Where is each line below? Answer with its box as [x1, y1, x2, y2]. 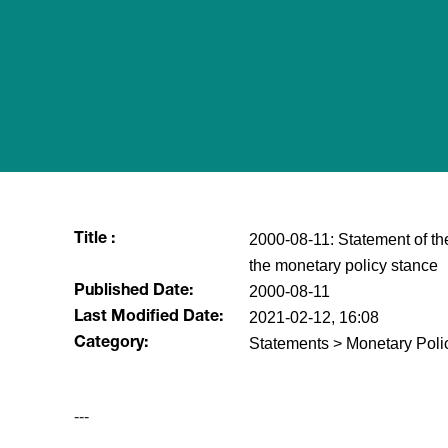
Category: [73, 336, 148, 352]
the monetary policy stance [248, 257, 438, 274]
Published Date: [73, 284, 193, 300]
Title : [73, 232, 115, 248]
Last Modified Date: [73, 310, 223, 326]
